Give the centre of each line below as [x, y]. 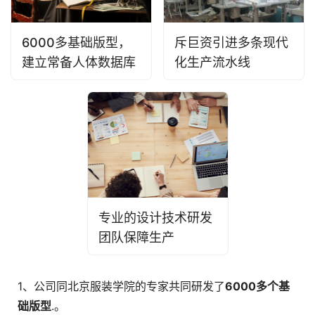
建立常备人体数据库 [79, 63]
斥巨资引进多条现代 [231, 43]
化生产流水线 [212, 63]
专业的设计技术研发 [155, 217]
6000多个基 [257, 286]
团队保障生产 [136, 237]
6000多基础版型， [76, 43]
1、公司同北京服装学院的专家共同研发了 [121, 286]
